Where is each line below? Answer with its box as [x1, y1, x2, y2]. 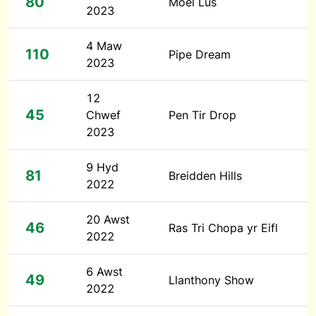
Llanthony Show [169, 273, 254, 288]
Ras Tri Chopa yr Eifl [169, 221, 278, 236]
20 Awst [86, 212, 130, 227]
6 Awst [86, 265, 123, 279]
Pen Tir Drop [169, 108, 236, 123]
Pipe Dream [169, 47, 231, 62]
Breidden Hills [169, 169, 242, 183]
